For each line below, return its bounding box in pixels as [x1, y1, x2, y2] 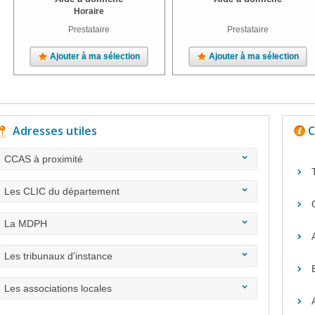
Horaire [74, 6, 104, 16]
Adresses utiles [13, 123, 97, 139]
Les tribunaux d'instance [4, 250, 112, 262]
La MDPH [4, 218, 47, 229]
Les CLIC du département [4, 186, 120, 197]
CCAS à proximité [4, 153, 83, 165]
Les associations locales [4, 283, 112, 294]
